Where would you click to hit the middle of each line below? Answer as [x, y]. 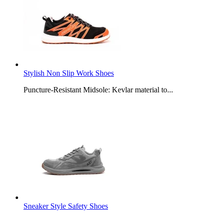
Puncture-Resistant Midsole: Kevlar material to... [98, 89]
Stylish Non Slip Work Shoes [69, 73]
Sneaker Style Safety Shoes [66, 206]
